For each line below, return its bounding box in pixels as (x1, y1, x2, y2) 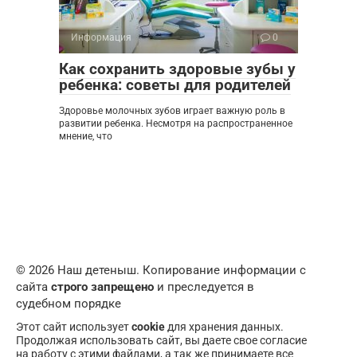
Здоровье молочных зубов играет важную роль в (59, 104, 285, 116)
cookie (131, 320, 165, 333)
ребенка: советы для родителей (59, 75, 291, 94)
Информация (71, 31, 131, 43)
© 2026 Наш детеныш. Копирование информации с (16, 262, 306, 277)
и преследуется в (154, 279, 254, 294)
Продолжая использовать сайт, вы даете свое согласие (16, 333, 307, 347)
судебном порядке (16, 296, 121, 311)
